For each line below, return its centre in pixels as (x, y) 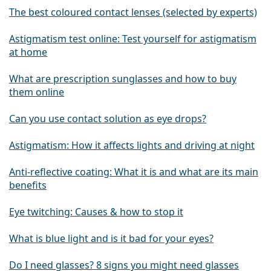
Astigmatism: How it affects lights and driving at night (132, 145)
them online (37, 92)
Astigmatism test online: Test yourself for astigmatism (133, 39)
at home (28, 52)
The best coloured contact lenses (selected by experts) (133, 12)
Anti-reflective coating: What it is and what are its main (134, 172)
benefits (28, 185)
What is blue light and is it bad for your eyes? (111, 239)
